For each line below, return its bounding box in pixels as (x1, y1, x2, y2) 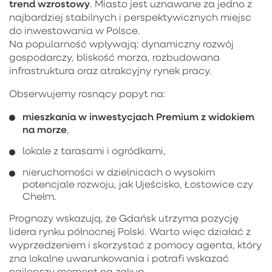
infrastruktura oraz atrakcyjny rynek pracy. (9, 64, 212, 76)
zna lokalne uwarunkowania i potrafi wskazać (9, 251, 229, 264)
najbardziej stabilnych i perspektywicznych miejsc (9, 10, 251, 23)
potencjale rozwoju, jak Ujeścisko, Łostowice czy (22, 177, 253, 190)
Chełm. (22, 189, 56, 202)
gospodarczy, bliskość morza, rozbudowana (9, 50, 220, 63)
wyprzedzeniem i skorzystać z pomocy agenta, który (9, 238, 262, 251)
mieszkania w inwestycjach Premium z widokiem (22, 109, 254, 123)
